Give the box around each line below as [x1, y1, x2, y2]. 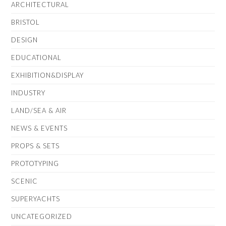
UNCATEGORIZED [11, 212, 73, 220]
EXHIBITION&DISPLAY [11, 71, 84, 79]
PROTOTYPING [11, 159, 60, 167]
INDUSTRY [11, 88, 46, 97]
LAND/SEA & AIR [11, 106, 67, 115]
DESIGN [11, 35, 38, 44]
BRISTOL [11, 18, 40, 26]
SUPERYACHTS [11, 194, 61, 203]
